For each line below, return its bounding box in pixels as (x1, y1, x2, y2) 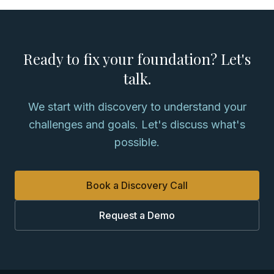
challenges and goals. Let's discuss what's (29, 117, 245, 131)
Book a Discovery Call (86, 179, 188, 191)
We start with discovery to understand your (28, 100, 246, 113)
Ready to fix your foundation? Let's (23, 48, 251, 68)
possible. (114, 135, 160, 149)
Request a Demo (99, 209, 175, 221)
